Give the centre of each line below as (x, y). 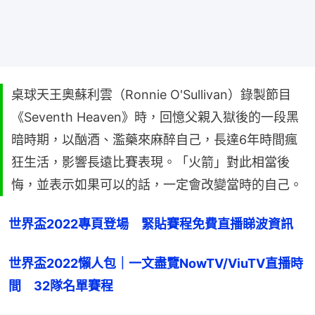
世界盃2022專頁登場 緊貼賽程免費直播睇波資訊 (151, 224)
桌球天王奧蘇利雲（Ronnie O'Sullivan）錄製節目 (151, 94)
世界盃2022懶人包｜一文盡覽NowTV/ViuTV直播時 (156, 263)
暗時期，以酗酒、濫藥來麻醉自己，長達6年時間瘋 (154, 139)
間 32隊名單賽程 (61, 285)
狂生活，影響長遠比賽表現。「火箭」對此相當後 (150, 162)
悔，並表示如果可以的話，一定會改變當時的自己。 (157, 184)
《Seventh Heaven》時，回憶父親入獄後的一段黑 (155, 117)
